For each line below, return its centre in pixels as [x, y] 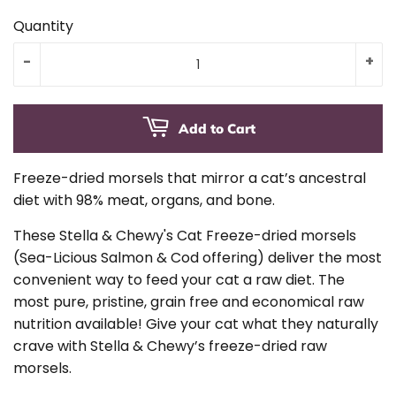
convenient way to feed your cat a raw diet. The [179, 280]
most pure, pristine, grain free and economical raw [189, 302]
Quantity [43, 26]
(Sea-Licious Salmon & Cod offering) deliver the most [198, 258]
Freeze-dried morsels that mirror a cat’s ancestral [190, 178]
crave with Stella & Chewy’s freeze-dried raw [170, 346]
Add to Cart [217, 129]
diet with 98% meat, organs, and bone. [144, 200]
